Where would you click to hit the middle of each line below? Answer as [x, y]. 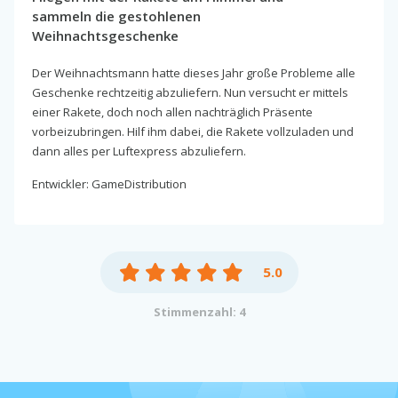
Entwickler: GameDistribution [109, 183]
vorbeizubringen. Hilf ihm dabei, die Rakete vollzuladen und [193, 131]
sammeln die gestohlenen [116, 16]
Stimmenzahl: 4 [199, 311]
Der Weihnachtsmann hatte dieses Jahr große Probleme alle [194, 72]
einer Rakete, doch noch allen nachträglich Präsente [172, 111]
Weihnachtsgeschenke [105, 35]
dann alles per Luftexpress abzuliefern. [139, 151]
